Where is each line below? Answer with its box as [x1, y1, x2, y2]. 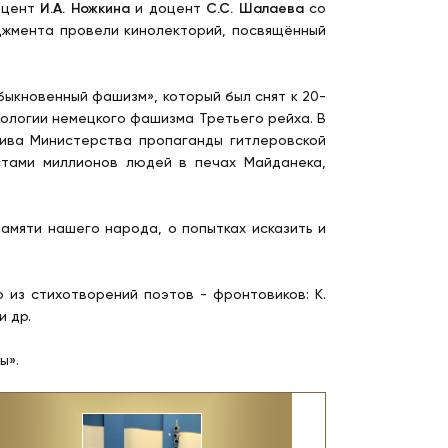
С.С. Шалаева [206, 2, 304, 16]
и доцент [129, 2, 207, 16]
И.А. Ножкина [40, 2, 130, 16]
